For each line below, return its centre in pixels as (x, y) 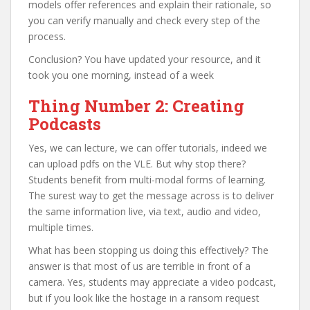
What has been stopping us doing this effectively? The (148, 250)
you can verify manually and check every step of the (144, 20)
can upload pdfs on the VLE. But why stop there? (137, 163)
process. (47, 36)
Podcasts (65, 124)
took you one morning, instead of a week (121, 75)
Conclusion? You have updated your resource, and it (145, 59)
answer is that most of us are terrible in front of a (139, 266)
